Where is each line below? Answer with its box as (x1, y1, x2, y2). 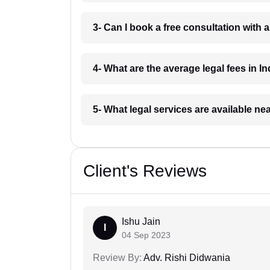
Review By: (93, 253, 142, 263)
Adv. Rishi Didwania (142, 253, 230, 263)
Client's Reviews (83, 162, 207, 181)
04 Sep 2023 (122, 230, 171, 240)
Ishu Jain (122, 216, 160, 227)
